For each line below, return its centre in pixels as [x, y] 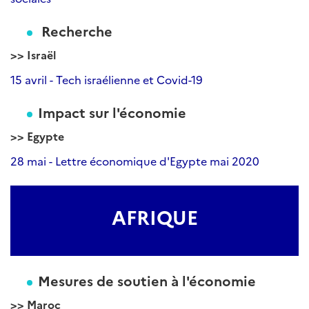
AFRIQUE [154, 216]
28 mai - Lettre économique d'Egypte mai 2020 [135, 161]
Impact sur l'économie [112, 112]
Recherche [75, 30]
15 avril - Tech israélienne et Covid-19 [107, 79]
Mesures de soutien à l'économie [147, 280]
